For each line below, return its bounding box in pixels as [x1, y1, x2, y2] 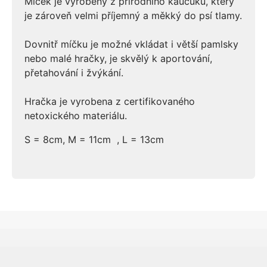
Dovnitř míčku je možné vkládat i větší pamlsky [24, 38, 239, 51]
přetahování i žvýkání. [24, 67, 124, 79]
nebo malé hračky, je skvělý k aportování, [24, 52, 213, 65]
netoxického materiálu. [24, 110, 128, 122]
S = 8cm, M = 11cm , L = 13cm [24, 133, 164, 146]
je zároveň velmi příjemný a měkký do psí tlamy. [24, 10, 243, 22]
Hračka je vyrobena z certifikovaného [24, 95, 195, 108]
